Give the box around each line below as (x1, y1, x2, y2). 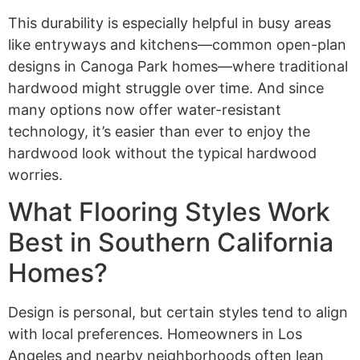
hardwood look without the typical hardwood (8, 144, 317, 162)
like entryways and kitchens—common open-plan (8, 35, 346, 53)
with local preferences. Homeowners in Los (8, 325, 302, 343)
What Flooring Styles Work (8, 196, 330, 228)
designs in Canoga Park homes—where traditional (8, 57, 348, 75)
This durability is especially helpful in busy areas (8, 14, 331, 31)
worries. (8, 166, 63, 183)
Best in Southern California (8, 227, 333, 259)
